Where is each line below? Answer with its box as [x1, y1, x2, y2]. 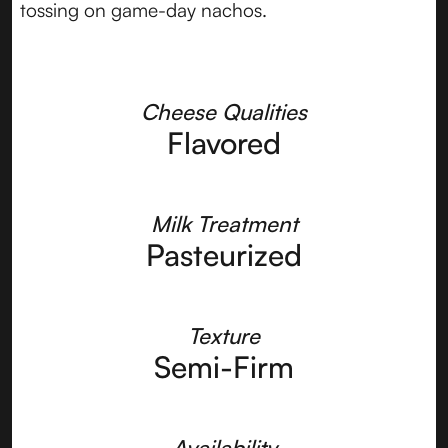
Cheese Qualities [141, 98, 307, 126]
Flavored [167, 124, 281, 162]
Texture [188, 322, 260, 350]
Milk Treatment [150, 210, 298, 238]
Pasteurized [146, 236, 302, 274]
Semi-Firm [154, 348, 294, 386]
